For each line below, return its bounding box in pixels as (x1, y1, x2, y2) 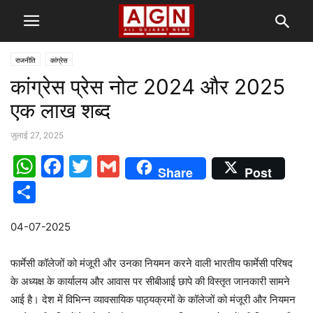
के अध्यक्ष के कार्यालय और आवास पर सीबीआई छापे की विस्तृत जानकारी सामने (10, 275, 290, 288)
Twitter (92, 152, 167, 180)
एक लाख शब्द (10, 98, 110, 123)
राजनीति (15, 56, 36, 64)
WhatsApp (36, 152, 146, 180)
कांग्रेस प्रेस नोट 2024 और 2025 (10, 74, 285, 99)
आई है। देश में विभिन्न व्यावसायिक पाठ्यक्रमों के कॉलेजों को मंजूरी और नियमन (10, 293, 296, 306)
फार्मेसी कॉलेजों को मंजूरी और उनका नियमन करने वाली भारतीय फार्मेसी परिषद (10, 256, 293, 270)
